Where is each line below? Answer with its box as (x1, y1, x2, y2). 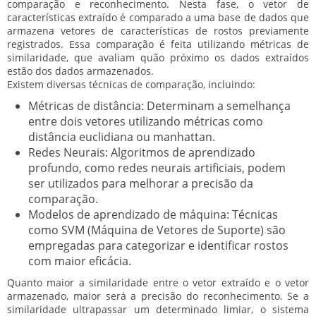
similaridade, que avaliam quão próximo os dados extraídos (7, 50, 309, 64)
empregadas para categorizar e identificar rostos (28, 237, 288, 253)
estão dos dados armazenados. (7, 63, 154, 78)
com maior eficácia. (28, 253, 131, 269)
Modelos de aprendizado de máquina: (28, 206, 229, 222)
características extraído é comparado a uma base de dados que (7, 10, 309, 24)
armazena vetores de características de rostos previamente (7, 23, 309, 37)
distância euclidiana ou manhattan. (28, 128, 215, 145)
